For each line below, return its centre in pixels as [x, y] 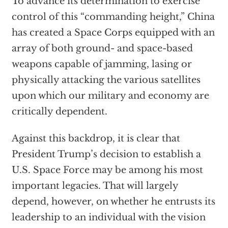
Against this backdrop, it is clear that [96, 138]
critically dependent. [59, 111]
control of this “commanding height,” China [113, 17]
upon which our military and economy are [110, 96]
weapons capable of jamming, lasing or [102, 64]
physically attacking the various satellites [106, 80]
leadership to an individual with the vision [108, 217]
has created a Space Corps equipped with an [113, 33]
